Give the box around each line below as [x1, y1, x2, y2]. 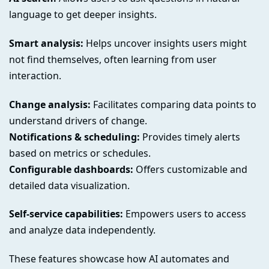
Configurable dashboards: [9, 162, 133, 176]
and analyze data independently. [9, 223, 156, 237]
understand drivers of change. [9, 113, 147, 127]
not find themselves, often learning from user [9, 52, 217, 66]
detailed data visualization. [9, 178, 130, 192]
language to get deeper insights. [9, 7, 157, 21]
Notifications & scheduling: [9, 130, 140, 144]
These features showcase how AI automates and [9, 252, 229, 266]
